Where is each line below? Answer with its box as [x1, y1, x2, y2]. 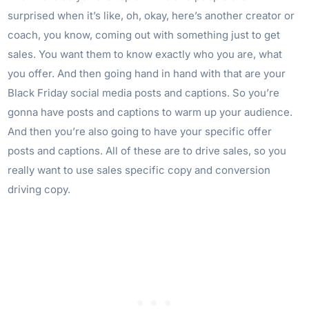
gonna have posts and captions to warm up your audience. [8, 106, 293, 119]
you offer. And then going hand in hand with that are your [8, 67, 286, 81]
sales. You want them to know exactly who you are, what [8, 48, 283, 61]
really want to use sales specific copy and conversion [8, 163, 271, 177]
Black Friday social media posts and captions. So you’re [8, 86, 280, 100]
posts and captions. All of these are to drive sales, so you [8, 144, 287, 158]
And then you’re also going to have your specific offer [8, 125, 272, 139]
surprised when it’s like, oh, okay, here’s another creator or [8, 9, 295, 23]
